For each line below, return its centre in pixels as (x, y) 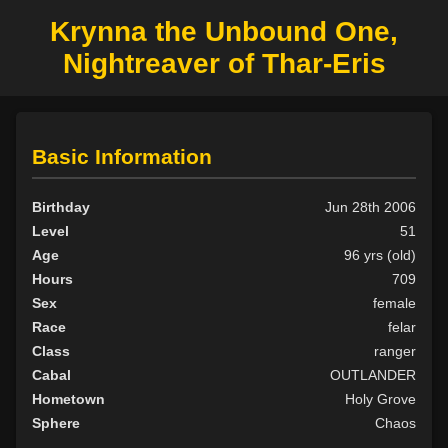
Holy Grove (380, 399)
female (394, 303)
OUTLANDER (373, 375)
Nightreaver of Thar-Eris (224, 63)
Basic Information (122, 157)
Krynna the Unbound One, (224, 31)
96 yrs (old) (380, 255)
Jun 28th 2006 (370, 207)
